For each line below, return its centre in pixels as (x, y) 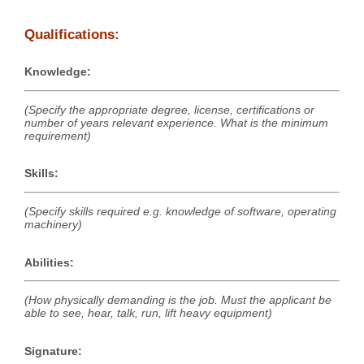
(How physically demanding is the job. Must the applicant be (178, 300)
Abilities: (49, 262)
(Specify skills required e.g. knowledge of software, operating (180, 212)
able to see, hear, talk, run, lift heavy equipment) (148, 313)
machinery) (53, 225)
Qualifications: (72, 35)
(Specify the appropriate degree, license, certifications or (169, 110)
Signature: (53, 351)
